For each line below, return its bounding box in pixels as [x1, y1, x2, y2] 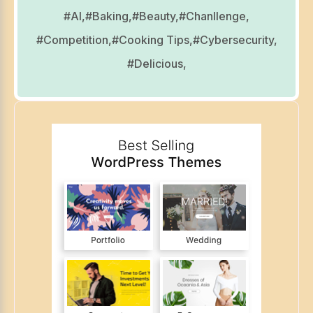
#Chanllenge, [179, 9, 249, 24]
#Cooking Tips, [111, 33, 193, 48]
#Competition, [36, 33, 112, 48]
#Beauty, [132, 9, 179, 24]
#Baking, [85, 9, 132, 24]
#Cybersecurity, [192, 33, 277, 48]
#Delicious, [126, 57, 187, 71]
